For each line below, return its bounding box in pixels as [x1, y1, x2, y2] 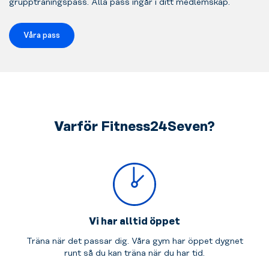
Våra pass [23, 31, 60, 40]
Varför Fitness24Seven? [54, 119, 215, 135]
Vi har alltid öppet [89, 216, 180, 228]
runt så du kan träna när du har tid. [64, 249, 205, 259]
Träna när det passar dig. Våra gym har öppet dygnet [26, 237, 243, 247]
